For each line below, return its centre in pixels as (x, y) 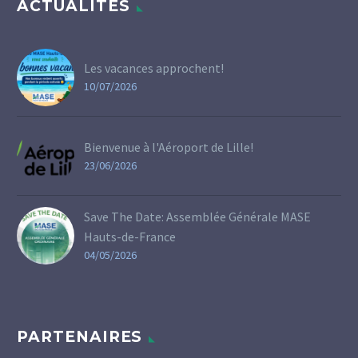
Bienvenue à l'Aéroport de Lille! (169, 147)
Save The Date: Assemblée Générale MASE (197, 216)
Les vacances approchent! (154, 68)
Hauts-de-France (130, 236)
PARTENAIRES (80, 337)
